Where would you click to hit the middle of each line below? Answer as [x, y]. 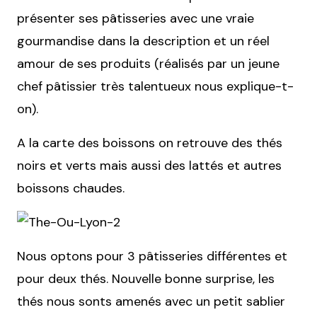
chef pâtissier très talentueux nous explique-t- [155, 86]
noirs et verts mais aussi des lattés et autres [149, 166]
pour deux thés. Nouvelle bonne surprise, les [146, 279]
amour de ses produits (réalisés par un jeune [148, 64]
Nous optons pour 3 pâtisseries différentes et [152, 256]
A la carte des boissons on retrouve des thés [150, 143]
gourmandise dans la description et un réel [143, 41]
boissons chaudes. [71, 188]
